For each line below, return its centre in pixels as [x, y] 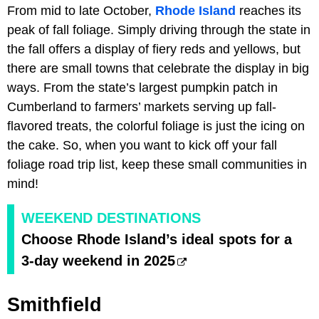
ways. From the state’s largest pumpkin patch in [142, 87]
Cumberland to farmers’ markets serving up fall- [142, 106]
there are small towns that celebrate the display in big [158, 68]
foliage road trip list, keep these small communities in [157, 164]
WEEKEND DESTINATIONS [111, 218]
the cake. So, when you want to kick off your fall [142, 145]
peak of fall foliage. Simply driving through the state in [159, 30]
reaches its [268, 10]
